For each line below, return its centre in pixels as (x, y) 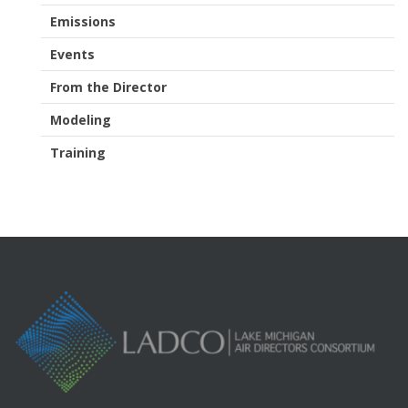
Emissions (83, 22)
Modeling (81, 120)
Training (78, 153)
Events (72, 55)
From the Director (108, 87)
